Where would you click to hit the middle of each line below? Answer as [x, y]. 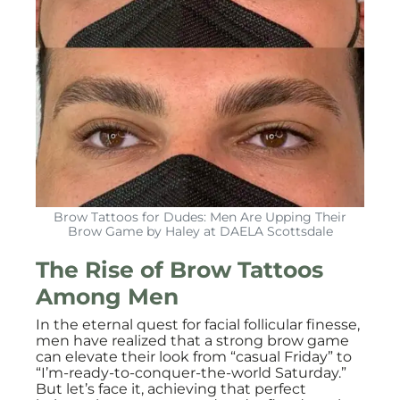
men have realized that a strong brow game [192, 341]
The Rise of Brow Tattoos [179, 270]
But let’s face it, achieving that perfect [171, 389]
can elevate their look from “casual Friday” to [194, 357]
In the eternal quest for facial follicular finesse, [198, 325]
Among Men [107, 296]
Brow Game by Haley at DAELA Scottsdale [200, 231]
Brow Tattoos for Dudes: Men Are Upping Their [200, 217]
